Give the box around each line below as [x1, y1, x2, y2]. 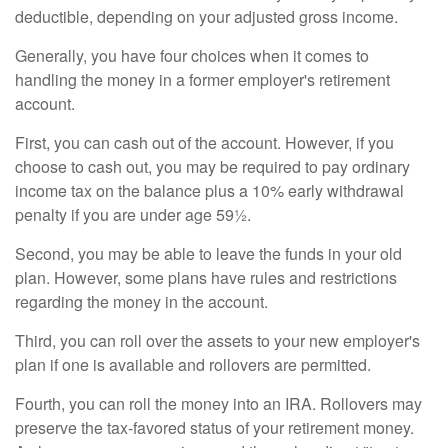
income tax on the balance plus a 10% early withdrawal [15, 179, 404, 203]
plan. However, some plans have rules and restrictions [15, 266, 397, 290]
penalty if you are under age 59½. [15, 203, 251, 227]
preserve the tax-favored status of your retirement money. [15, 416, 414, 440]
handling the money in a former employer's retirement [15, 68, 390, 92]
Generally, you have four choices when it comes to [15, 44, 369, 68]
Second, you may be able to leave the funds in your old [15, 242, 402, 266]
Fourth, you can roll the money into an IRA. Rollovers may [15, 392, 422, 416]
